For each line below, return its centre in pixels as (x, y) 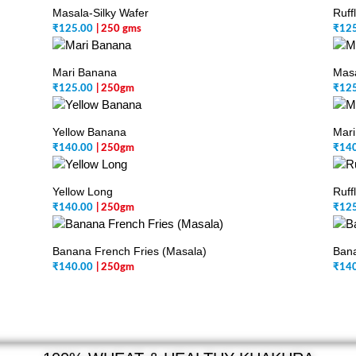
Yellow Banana (90, 132)
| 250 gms (119, 29)
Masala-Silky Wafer (101, 13)
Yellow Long (83, 192)
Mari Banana (85, 72)
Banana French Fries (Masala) (130, 251)
